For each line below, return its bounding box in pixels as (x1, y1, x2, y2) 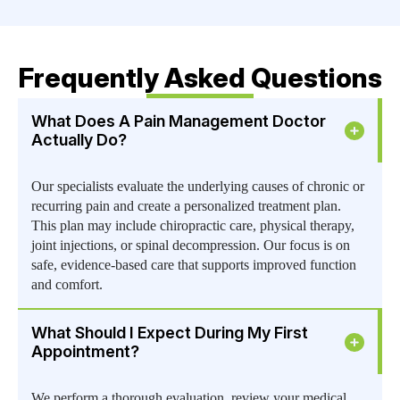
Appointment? (31, 342, 139, 362)
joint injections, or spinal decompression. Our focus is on (31, 237, 350, 254)
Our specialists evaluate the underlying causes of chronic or (31, 179, 364, 195)
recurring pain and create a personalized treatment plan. (31, 198, 341, 214)
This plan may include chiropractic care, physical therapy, (31, 218, 354, 234)
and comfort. (31, 277, 103, 293)
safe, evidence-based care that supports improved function (31, 257, 356, 273)
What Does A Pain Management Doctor (31, 112, 326, 131)
